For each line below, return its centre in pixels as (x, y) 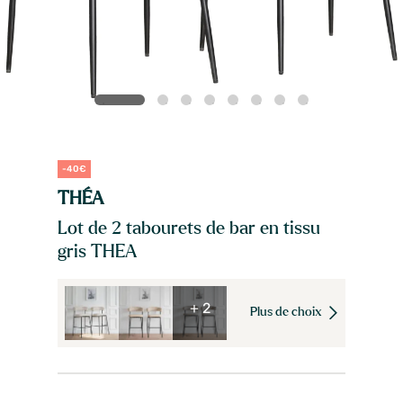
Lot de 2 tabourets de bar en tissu (189, 228)
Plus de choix (287, 313)
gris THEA (97, 251)
